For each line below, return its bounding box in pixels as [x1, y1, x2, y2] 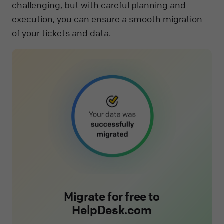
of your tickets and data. [12, 27, 111, 38]
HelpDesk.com [72, 202, 152, 218]
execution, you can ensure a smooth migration [12, 13, 202, 24]
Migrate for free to [64, 189, 160, 204]
